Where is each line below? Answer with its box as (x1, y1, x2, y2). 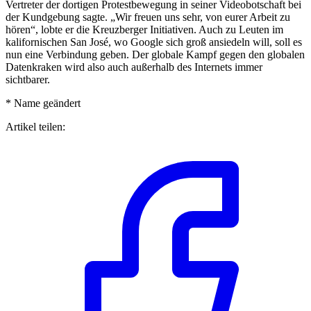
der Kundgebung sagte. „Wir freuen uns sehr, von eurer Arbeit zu (6, 10, 290, 23)
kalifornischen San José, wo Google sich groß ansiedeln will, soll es (6, 35, 302, 48)
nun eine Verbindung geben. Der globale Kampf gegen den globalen (6, 48, 305, 60)
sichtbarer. (6, 73, 50, 85)
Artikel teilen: (6, 120, 65, 133)
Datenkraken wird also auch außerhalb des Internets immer (6, 60, 262, 73)
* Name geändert (6, 96, 81, 109)
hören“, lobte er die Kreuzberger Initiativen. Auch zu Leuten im (6, 23, 283, 35)
